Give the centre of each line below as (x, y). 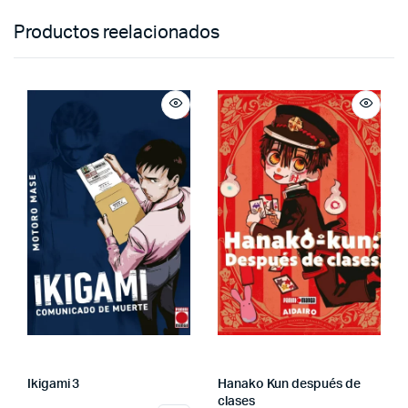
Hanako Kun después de (289, 384)
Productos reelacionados (117, 33)
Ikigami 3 (54, 384)
